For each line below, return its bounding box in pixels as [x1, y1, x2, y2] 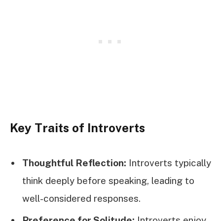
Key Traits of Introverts [10, 121, 145, 135]
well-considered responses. [22, 192, 141, 204]
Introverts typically [126, 157, 211, 168]
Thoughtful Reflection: [22, 157, 126, 168]
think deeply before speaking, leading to [22, 175, 194, 186]
